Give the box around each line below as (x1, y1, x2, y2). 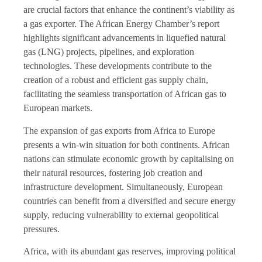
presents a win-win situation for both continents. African (23, 139, 230, 150)
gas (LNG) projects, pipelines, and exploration (23, 47, 194, 57)
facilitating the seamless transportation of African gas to (23, 89, 226, 99)
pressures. (23, 223, 60, 234)
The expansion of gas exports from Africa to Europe (23, 125, 215, 136)
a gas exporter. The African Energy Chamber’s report (23, 19, 219, 29)
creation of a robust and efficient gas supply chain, (23, 75, 208, 85)
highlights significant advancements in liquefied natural (23, 33, 226, 43)
